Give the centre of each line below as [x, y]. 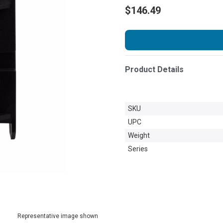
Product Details [154, 69]
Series [138, 149]
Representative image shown [58, 216]
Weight [139, 135]
